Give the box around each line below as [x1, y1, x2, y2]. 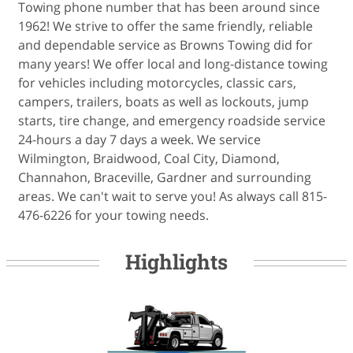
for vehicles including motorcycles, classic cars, [18, 74, 296, 92]
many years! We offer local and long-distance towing [18, 55, 328, 73]
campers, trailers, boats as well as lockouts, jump [18, 93, 309, 111]
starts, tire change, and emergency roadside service [18, 112, 325, 130]
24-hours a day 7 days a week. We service [18, 131, 261, 149]
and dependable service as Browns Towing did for [18, 36, 313, 54]
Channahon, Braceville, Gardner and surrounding [18, 169, 311, 187]
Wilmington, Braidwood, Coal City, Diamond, [18, 150, 280, 168]
